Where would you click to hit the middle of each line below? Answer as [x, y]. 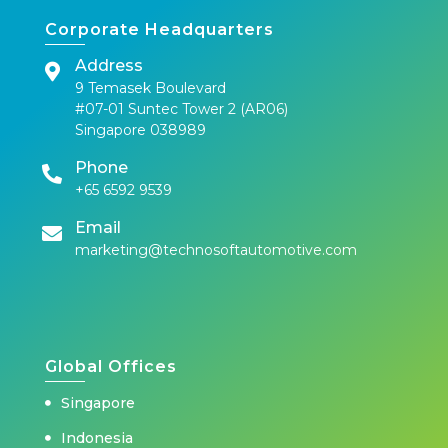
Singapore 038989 [140, 130]
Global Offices [110, 367]
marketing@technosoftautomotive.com [215, 250]
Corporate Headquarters [159, 30]
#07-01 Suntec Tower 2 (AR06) [181, 109]
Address [108, 66]
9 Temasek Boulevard [150, 88]
